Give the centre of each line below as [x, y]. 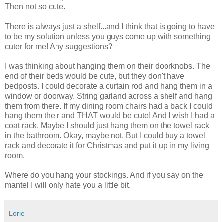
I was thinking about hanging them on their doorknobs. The [108, 66]
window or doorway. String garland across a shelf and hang [109, 96]
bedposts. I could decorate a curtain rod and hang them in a [109, 86]
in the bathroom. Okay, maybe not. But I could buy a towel [105, 135]
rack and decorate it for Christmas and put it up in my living [107, 145]
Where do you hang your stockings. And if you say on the [104, 175]
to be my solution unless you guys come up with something [108, 36]
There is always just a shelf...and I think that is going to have [110, 26]
